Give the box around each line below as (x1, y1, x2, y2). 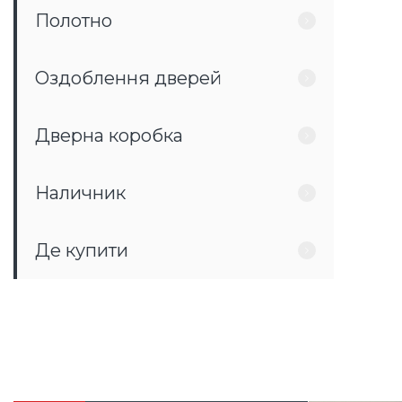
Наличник (35, 182, 126, 204)
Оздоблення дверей (35, 67, 222, 89)
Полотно (35, 10, 112, 31)
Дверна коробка (35, 125, 183, 146)
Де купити (35, 240, 128, 261)
